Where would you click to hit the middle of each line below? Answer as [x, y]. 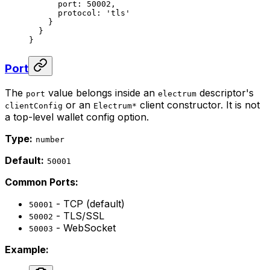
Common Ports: [42, 182]
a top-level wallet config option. [77, 117]
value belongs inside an [102, 93]
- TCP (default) [89, 204]
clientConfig [34, 106]
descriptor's [225, 93]
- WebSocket [84, 228]
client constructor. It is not [198, 105]
